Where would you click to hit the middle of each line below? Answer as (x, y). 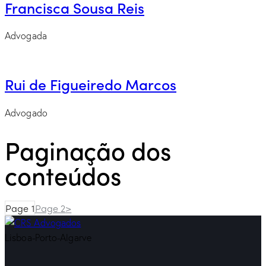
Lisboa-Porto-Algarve (48, 238)
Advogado (26, 113)
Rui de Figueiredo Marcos (91, 84)
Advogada (26, 36)
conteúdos (63, 174)
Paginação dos (88, 149)
